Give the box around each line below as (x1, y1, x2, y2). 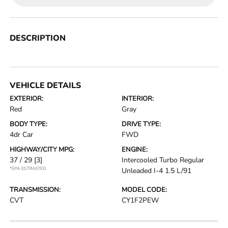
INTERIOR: (122, 94, 154, 104)
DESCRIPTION (10, 33, 66, 44)
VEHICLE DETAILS (10, 80, 81, 92)
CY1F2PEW (122, 195, 159, 206)
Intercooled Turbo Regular (122, 155, 204, 165)
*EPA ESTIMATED (10, 165, 47, 172)
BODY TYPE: (10, 120, 48, 129)
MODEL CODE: (122, 185, 167, 195)
